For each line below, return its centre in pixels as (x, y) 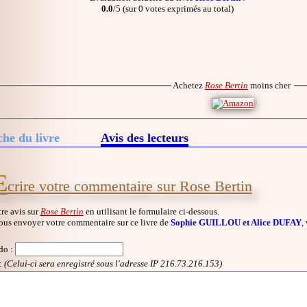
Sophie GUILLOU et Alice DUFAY (236, 222)
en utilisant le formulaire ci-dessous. (151, 211)
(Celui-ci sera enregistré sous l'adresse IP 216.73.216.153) (113, 264)
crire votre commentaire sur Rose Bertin (130, 186)
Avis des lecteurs (144, 137)
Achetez (189, 85)
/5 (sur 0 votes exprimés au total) (173, 8)
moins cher (270, 85)
